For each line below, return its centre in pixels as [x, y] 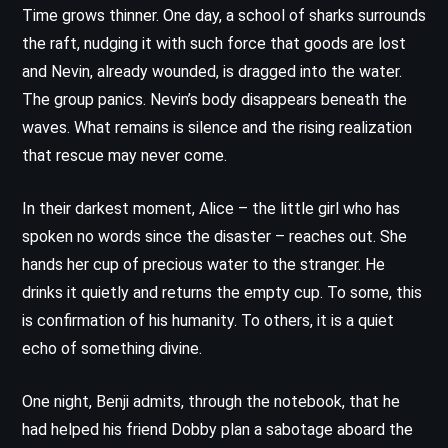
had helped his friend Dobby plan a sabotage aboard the [217, 429]
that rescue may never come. [124, 155]
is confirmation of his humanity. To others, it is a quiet [208, 320]
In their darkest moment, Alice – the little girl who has [211, 208]
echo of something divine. [112, 348]
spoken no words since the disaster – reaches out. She [214, 236]
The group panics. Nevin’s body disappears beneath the [214, 99]
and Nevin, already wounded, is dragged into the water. [212, 71]
